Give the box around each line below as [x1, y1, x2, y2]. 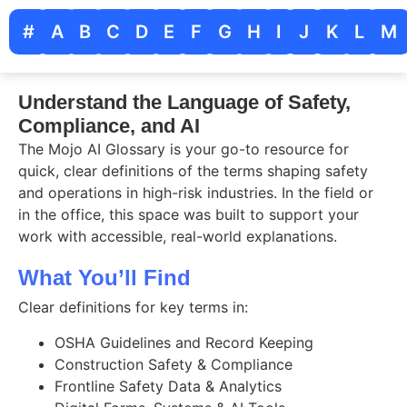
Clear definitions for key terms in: [18, 298, 248, 317]
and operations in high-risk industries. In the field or [18, 184, 373, 202]
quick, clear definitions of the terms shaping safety [18, 162, 368, 180]
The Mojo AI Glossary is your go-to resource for [18, 140, 349, 158]
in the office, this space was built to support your [18, 205, 359, 223]
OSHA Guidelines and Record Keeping [55, 333, 313, 352]
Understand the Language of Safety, [18, 91, 351, 114]
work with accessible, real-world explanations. [18, 227, 337, 245]
